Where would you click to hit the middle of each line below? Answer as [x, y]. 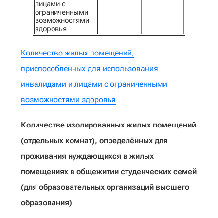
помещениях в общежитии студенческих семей [109, 172]
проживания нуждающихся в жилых [87, 156]
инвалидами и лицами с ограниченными [94, 84]
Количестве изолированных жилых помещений [109, 125]
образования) [46, 203]
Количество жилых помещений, [78, 53]
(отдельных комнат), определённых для [94, 140]
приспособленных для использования [90, 68]
